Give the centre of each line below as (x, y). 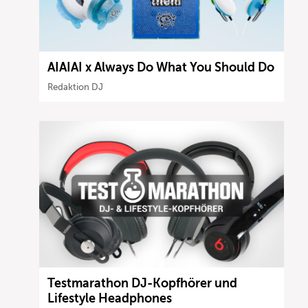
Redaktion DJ (76, 87)
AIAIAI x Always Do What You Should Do (161, 67)
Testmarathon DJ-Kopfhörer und (143, 284)
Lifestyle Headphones (110, 299)
